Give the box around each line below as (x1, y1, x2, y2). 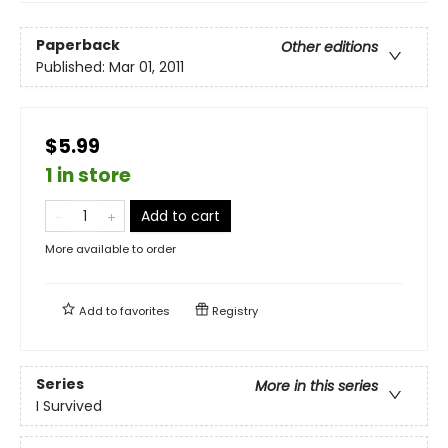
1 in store (45, 161, 131, 189)
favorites (120, 302, 170, 319)
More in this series (255, 376, 378, 397)
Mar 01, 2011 (109, 57, 184, 78)
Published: (36, 57, 109, 78)
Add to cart (141, 205, 220, 226)
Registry (209, 302, 258, 319)
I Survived (36, 396, 102, 417)
